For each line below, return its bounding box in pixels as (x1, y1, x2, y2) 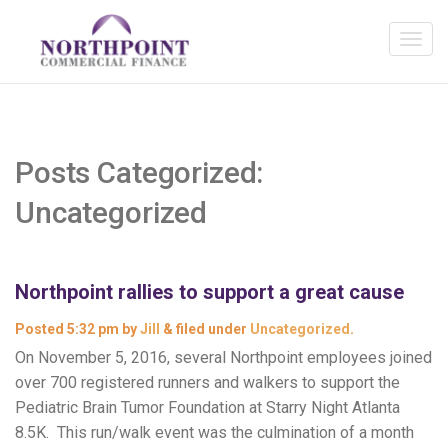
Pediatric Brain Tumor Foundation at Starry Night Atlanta (15, 398, 400, 417)
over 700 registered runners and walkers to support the (15, 373, 400, 392)
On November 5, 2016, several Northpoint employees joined (15, 348, 432, 367)
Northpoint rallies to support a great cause (15, 280, 404, 304)
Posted (15, 321, 67, 337)
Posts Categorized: (15, 155, 264, 190)
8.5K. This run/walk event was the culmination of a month (15, 423, 414, 442)
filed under (173, 321, 250, 337)
